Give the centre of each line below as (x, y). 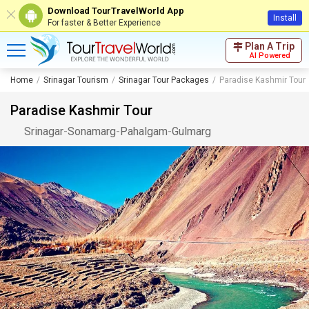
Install (285, 18)
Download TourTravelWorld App (116, 10)
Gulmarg (191, 131)
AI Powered (270, 55)
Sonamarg (92, 131)
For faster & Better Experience (104, 22)
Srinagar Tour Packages (164, 80)
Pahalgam (144, 131)
